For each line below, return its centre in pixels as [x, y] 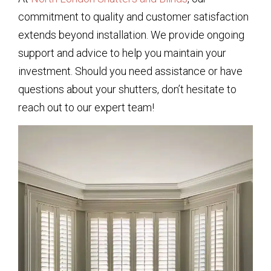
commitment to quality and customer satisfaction [133, 16]
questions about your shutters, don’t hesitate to [127, 89]
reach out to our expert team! [86, 107]
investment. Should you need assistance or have [130, 71]
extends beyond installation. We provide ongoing [131, 34]
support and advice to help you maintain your [122, 53]
